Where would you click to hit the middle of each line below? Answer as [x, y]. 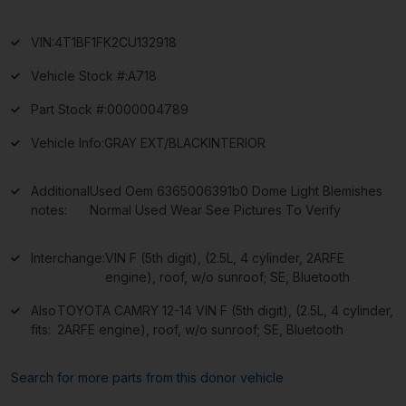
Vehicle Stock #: [79, 75]
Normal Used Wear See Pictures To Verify [215, 209]
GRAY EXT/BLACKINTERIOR [185, 142]
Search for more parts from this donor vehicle [147, 377]
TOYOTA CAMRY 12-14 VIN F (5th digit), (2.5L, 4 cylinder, [226, 310]
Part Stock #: [69, 109]
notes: [49, 209]
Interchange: [68, 257]
